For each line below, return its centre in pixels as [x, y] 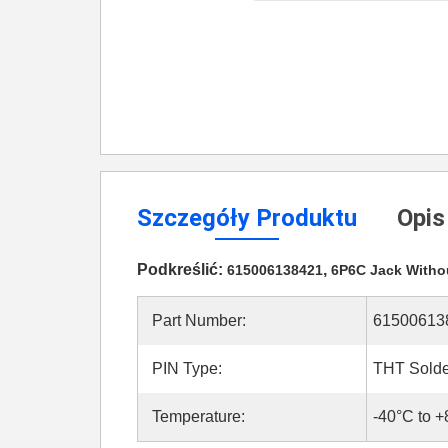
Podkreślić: [182, 269]
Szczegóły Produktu [247, 218]
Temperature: [198, 416]
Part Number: [199, 320]
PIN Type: [187, 368]
